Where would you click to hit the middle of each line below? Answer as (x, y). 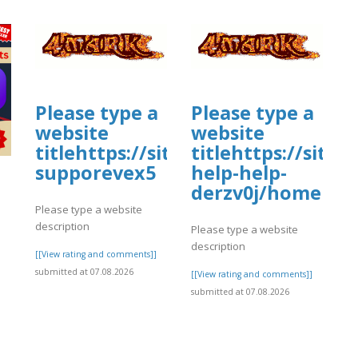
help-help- (239, 173)
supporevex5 (95, 173)
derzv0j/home (256, 193)
